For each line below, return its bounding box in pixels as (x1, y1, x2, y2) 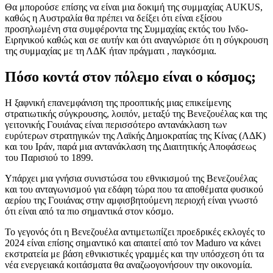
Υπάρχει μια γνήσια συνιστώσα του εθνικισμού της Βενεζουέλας (5, 173, 257, 184)
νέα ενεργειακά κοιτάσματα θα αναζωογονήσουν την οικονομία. (5, 260, 252, 271)
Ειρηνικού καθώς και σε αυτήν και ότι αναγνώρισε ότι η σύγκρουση (5, 35, 268, 46)
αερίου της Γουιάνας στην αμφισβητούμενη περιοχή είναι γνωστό (5, 195, 258, 206)
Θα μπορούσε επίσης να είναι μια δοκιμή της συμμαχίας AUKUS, (5, 2, 263, 13)
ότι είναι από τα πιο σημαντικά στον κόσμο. (5, 206, 174, 217)
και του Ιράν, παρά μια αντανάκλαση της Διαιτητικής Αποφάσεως (5, 141, 256, 152)
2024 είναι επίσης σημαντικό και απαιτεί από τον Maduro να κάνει (5, 238, 261, 249)
